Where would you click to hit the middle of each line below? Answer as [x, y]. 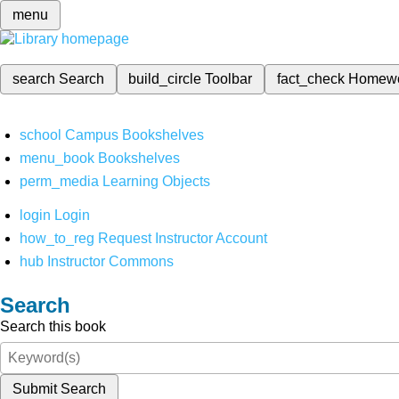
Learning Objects [157, 181]
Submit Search [59, 389]
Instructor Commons [111, 261]
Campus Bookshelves [135, 135]
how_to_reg [57, 238]
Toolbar [229, 79]
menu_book [57, 158]
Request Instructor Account [183, 238]
